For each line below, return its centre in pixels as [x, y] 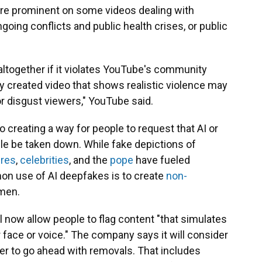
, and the [89, 160]
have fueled [162, 160]
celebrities [44, 160]
